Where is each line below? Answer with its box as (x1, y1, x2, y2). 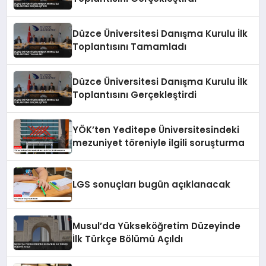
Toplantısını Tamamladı (72, 40, 187, 53)
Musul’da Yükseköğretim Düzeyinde (72, 220, 241, 233)
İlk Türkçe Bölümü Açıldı (72, 233, 183, 246)
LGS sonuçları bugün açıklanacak (72, 178, 231, 191)
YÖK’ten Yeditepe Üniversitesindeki (72, 123, 240, 137)
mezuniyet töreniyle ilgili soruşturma (72, 137, 245, 150)
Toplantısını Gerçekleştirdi (72, 88, 197, 102)
